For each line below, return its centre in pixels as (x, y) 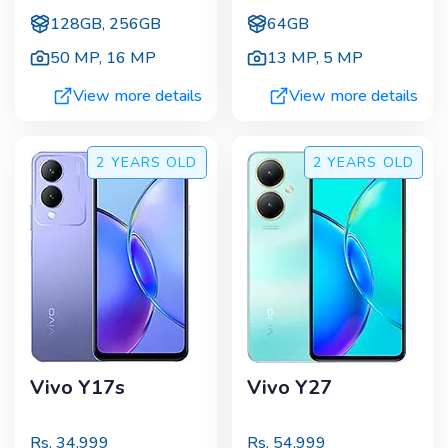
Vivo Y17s (77, 387)
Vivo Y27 (289, 387)
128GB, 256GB (105, 23)
